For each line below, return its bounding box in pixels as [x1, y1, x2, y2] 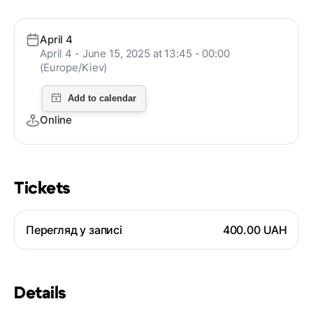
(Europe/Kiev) [40, 61, 108, 74]
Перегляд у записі [26, 223, 122, 238]
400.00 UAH [222, 223, 287, 238]
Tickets [14, 180, 71, 198]
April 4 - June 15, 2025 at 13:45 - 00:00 [40, 47, 230, 60]
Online [40, 113, 73, 127]
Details [14, 285, 66, 303]
